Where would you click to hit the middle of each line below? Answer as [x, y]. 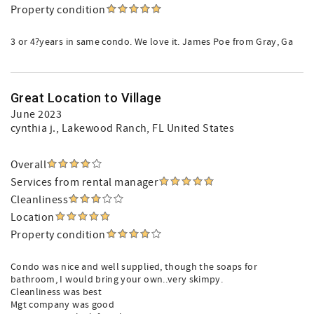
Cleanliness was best [56, 292]
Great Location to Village [86, 98]
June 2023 [36, 114]
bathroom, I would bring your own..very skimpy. [117, 280]
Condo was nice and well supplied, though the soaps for [134, 267]
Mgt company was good [62, 305]
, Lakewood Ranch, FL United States [145, 128]
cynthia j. [33, 128]
